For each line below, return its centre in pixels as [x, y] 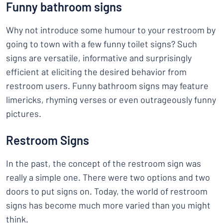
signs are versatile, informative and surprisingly [99, 58]
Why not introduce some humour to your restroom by [111, 30]
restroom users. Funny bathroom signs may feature [107, 86]
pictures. [24, 113]
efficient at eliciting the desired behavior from [96, 72]
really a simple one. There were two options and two [108, 177]
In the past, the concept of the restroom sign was [104, 163]
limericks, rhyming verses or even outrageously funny [111, 100]
